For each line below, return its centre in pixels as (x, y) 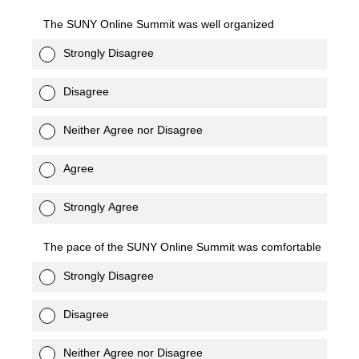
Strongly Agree (101, 207)
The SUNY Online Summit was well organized (159, 24)
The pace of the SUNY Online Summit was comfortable (182, 247)
